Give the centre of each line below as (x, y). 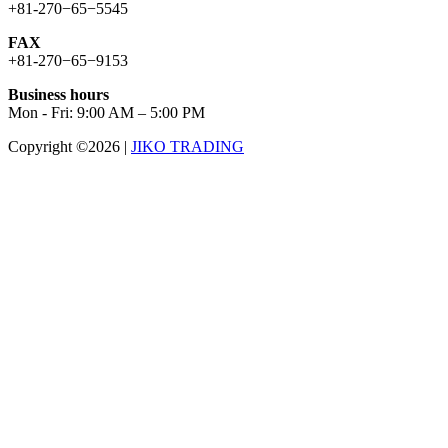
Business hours (58, 95)
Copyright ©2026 (66, 147)
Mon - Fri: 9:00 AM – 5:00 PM (106, 113)
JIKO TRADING (187, 147)
